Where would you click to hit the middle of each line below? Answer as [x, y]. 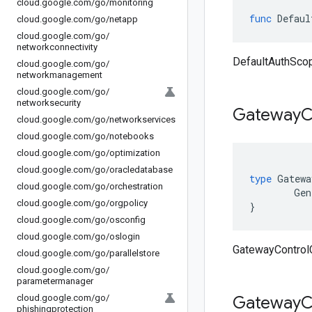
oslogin [125, 236]
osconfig [127, 220]
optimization [135, 153]
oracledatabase [141, 170]
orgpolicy [128, 203]
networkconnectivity [57, 47]
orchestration [136, 186]
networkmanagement [60, 75]
